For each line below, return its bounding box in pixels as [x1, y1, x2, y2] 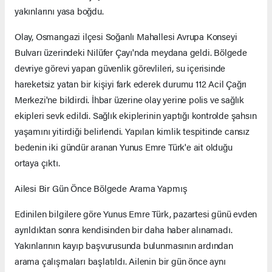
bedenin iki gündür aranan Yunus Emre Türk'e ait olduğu [15, 140, 233, 154]
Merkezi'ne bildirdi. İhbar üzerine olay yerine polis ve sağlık [15, 93, 245, 106]
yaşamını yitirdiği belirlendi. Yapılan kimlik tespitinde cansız [15, 124, 250, 138]
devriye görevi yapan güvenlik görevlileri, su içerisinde [15, 61, 226, 75]
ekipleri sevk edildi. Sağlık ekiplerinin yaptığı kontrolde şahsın [15, 109, 257, 122]
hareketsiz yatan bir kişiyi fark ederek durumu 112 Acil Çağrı [15, 77, 247, 90]
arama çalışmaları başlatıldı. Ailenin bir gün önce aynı [15, 254, 226, 268]
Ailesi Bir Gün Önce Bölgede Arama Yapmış [15, 182, 188, 195]
